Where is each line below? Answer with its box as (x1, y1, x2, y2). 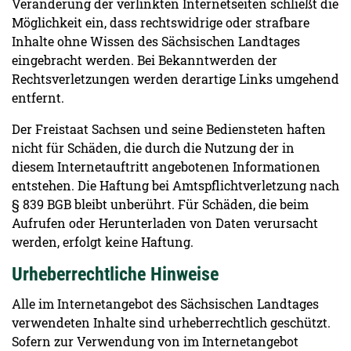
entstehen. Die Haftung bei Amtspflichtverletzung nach (12, 177, 339, 194)
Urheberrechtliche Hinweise (12, 263, 219, 285)
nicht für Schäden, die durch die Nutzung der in (12, 139, 295, 156)
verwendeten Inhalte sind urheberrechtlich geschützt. (12, 314, 331, 331)
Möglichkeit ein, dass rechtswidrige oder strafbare (12, 14, 309, 31)
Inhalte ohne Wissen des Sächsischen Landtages (12, 33, 300, 49)
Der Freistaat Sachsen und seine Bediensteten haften (12, 121, 326, 137)
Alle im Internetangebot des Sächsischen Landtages (12, 295, 319, 312)
